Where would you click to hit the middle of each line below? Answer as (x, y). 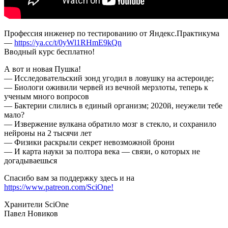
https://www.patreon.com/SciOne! (59, 187)
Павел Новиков (31, 213)
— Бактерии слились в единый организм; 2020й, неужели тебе (113, 105)
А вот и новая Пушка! (42, 69)
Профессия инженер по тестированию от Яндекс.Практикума (112, 33)
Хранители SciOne (36, 204)
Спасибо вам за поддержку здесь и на (69, 178)
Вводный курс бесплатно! (49, 51)
